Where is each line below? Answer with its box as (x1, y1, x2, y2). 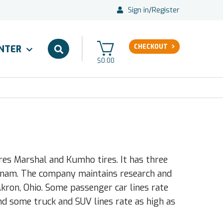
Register (152, 5, 180, 15)
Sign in (128, 5, 149, 15)
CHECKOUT (134, 43, 168, 51)
